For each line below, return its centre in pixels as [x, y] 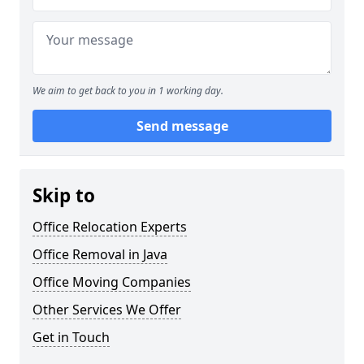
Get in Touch [71, 338]
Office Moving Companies [112, 282]
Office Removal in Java [100, 255]
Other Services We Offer [107, 310]
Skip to [64, 196]
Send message [182, 126]
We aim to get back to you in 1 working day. [128, 91]
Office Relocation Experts [110, 227]
